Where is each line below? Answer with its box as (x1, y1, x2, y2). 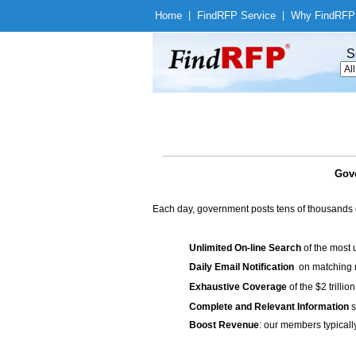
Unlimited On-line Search (189, 242, 301, 253)
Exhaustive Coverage (189, 281, 287, 292)
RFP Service (217, 10, 276, 21)
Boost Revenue (189, 319, 259, 331)
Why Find (291, 10, 335, 21)
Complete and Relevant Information (189, 301, 349, 312)
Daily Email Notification (189, 261, 294, 273)
